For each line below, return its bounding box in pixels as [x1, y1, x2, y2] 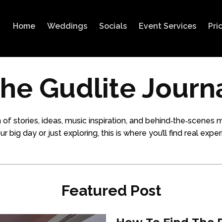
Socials [99, 21, 127, 31]
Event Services [139, 21, 197, 31]
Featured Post [61, 182, 161, 199]
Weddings [47, 21, 88, 31]
